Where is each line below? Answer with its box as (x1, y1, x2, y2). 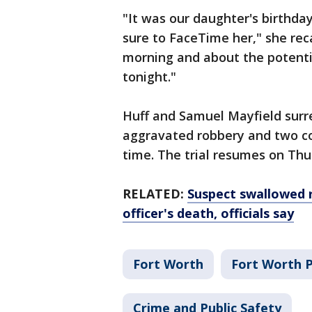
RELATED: (123, 185, 184, 203)
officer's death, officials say (123, 205, 294, 222)
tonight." (123, 68, 176, 86)
